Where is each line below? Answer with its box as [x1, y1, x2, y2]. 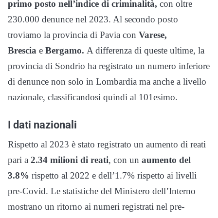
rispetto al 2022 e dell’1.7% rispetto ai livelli [29, 170, 197, 181]
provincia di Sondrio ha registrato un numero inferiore [8, 60, 210, 71]
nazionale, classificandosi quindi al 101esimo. [8, 91, 178, 102]
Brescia [8, 45, 36, 55]
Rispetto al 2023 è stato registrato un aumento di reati [8, 139, 206, 149]
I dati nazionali [8, 118, 77, 131]
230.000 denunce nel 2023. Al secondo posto [8, 14, 178, 24]
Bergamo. [45, 45, 87, 55]
